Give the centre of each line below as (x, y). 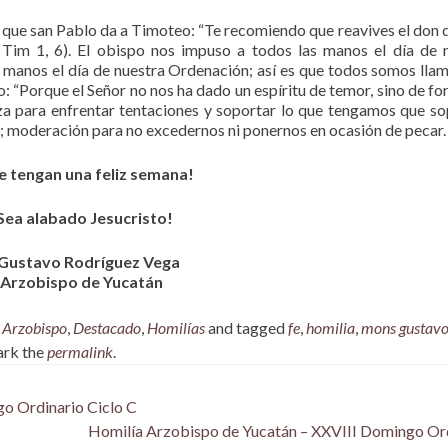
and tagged (246, 328)
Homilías (176, 328)
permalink (80, 352)
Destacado (107, 328)
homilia (330, 328)
